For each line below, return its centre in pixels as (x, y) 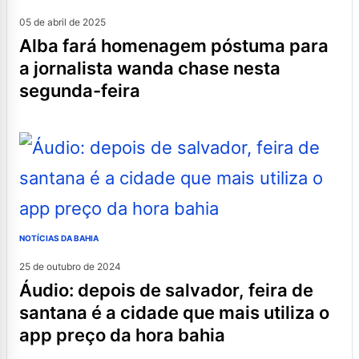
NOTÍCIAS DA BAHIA (59, 238)
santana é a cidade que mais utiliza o (174, 312)
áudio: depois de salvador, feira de (26, 290)
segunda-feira (80, 90)
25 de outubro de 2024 (70, 266)
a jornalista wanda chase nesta (150, 68)
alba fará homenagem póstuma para (26, 45)
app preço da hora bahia (122, 335)
